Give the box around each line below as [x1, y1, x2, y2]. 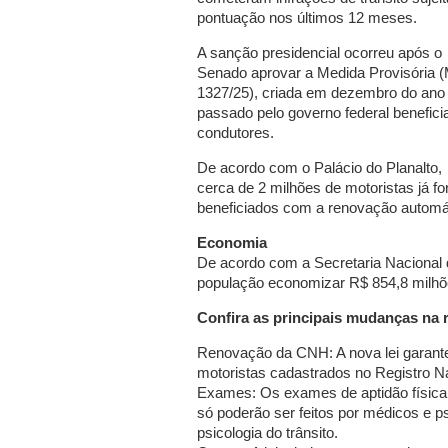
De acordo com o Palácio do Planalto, [197, 159, 442, 176]
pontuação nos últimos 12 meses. [197, 9, 417, 26]
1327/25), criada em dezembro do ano [197, 84, 445, 101]
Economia [197, 234, 267, 251]
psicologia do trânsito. [197, 424, 338, 441]
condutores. [197, 124, 274, 141]
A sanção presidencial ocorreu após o [197, 44, 442, 61]
